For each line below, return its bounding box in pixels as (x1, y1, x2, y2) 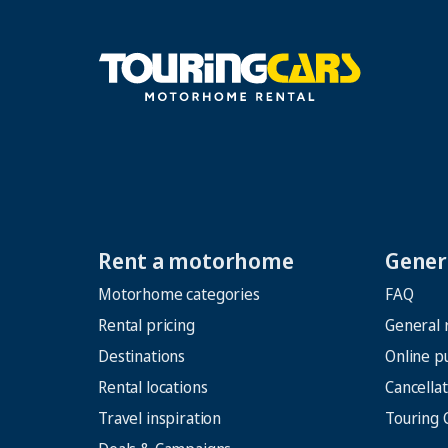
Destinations (98, 345, 186, 368)
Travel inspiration (98, 407, 222, 430)
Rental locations (98, 376, 208, 399)
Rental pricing (98, 314, 195, 337)
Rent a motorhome (98, 245, 294, 276)
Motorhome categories (98, 283, 260, 306)
